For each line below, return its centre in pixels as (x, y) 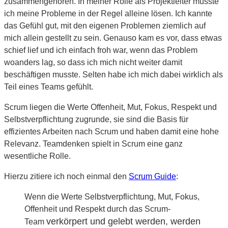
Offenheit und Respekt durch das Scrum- (97, 209)
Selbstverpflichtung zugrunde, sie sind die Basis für (96, 119)
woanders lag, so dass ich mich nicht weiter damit (93, 62)
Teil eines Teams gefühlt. (49, 87)
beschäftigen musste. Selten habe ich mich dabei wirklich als (113, 74)
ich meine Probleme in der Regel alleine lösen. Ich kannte (108, 13)
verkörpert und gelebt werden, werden (123, 221)
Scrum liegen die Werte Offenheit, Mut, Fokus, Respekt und (110, 107)
